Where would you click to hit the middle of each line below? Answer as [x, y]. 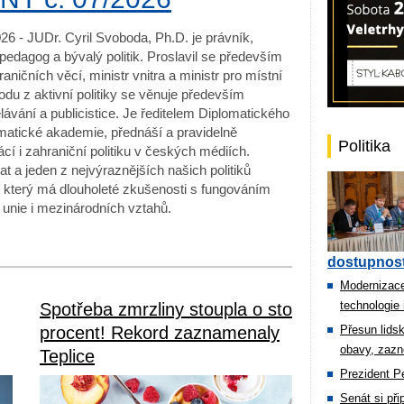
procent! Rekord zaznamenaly [160, 333]
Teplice [67, 356]
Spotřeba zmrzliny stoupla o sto [166, 309]
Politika [364, 146]
